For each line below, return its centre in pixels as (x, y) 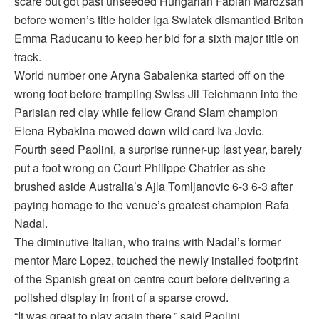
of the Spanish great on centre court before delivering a (152, 279)
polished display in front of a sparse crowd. (121, 298)
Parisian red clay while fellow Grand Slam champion (146, 113)
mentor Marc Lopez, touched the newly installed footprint (156, 261)
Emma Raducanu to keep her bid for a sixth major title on (157, 38)
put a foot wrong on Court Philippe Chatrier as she (140, 168)
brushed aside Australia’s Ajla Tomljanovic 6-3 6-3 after (153, 187)
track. (28, 57)
